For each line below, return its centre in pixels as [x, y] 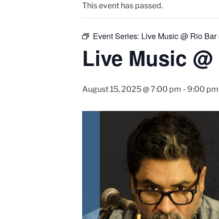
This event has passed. [122, 6]
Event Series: [117, 36]
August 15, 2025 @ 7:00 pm [132, 89]
